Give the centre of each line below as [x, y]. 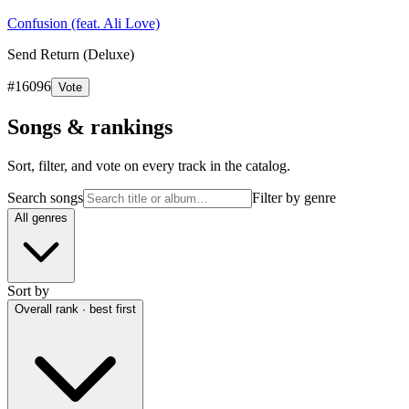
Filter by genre [294, 197]
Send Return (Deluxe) [71, 54]
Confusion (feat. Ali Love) [84, 23]
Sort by [28, 290]
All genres [41, 217]
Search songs [45, 197]
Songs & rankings [90, 126]
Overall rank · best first [75, 309]
